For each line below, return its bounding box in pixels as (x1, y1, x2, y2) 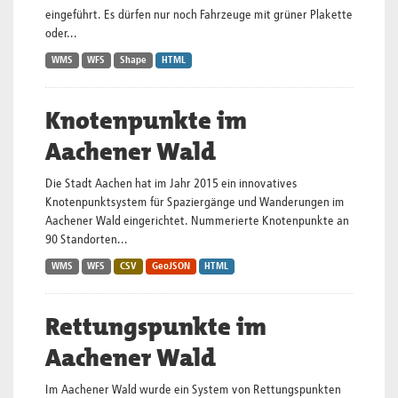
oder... (45, 28, 77, 40)
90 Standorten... (45, 234, 128, 246)
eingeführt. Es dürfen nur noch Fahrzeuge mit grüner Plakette (45, 9, 353, 21)
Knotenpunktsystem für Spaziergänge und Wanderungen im (45, 196, 345, 209)
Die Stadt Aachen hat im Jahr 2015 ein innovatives (45, 178, 298, 190)
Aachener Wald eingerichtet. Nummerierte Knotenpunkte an (45, 215, 349, 227)
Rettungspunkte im (45, 311, 267, 343)
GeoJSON (151, 262, 190, 271)
